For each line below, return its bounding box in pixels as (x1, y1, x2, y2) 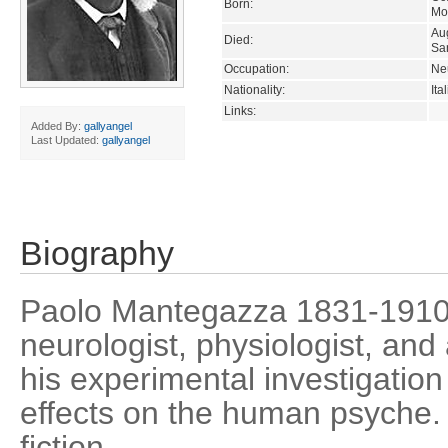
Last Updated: (31, 134, 102, 146)
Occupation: (224, 61, 289, 76)
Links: (224, 103, 256, 118)
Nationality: (224, 82, 285, 97)
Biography (20, 235, 174, 272)
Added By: (31, 120, 84, 132)
